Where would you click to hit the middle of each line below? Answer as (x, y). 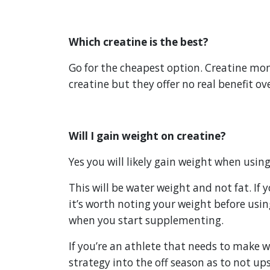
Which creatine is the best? (139, 42)
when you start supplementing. (146, 221)
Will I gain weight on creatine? (147, 136)
